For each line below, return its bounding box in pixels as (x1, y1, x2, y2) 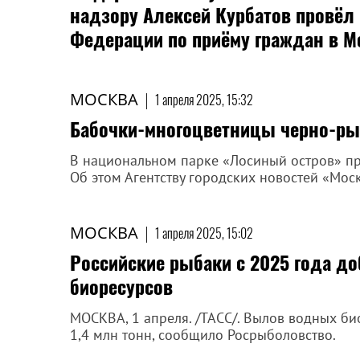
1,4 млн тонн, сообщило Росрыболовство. (70, 325, 336, 344)
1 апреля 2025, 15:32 (155, 90, 253, 109)
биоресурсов (70, 272, 173, 301)
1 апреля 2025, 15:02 (155, 223, 253, 243)
